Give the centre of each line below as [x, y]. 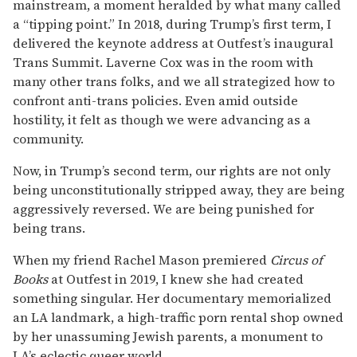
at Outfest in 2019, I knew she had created [176, 279]
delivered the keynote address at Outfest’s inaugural [173, 43]
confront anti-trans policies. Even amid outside [155, 100]
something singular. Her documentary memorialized [172, 298]
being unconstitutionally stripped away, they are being [178, 189]
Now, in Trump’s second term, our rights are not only [172, 170]
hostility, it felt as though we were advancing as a [162, 119]
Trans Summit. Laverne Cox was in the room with [163, 62]
